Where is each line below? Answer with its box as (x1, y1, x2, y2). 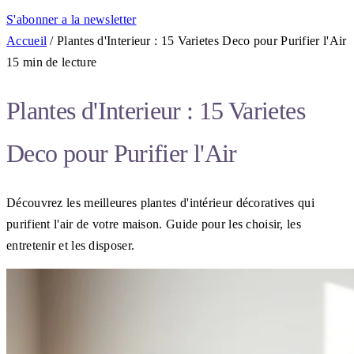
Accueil (6, 34, 47, 47)
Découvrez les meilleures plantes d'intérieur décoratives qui (6, 195, 314, 209)
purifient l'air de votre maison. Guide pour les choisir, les (6, 217, 301, 231)
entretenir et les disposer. (6, 238, 135, 252)
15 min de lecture (6, 55, 97, 69)
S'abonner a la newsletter (6, 13, 137, 26)
